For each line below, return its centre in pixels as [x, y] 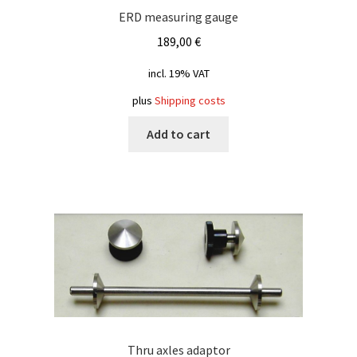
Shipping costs [190, 100]
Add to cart [178, 133]
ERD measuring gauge [178, 17]
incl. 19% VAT [178, 73]
